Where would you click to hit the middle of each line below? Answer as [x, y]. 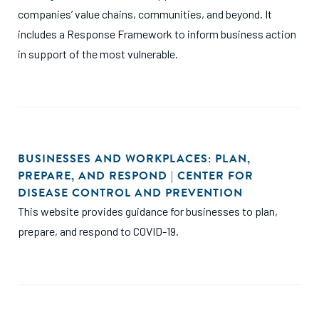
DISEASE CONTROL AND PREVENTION [130, 193]
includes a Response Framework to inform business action [157, 34]
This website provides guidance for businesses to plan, [148, 211]
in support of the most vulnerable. [98, 54]
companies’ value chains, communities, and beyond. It [145, 14]
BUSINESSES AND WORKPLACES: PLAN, [134, 159]
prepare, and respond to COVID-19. [98, 231]
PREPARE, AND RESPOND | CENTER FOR [136, 176]
